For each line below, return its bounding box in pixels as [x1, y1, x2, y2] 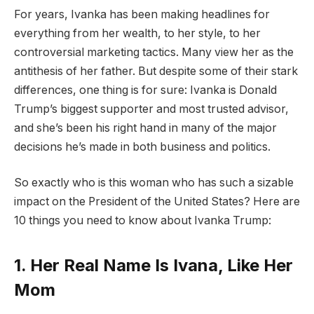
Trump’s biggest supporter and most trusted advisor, [14, 102, 289, 116]
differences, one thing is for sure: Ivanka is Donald [14, 83, 277, 97]
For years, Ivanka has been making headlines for [14, 7, 270, 21]
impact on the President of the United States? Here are [14, 195, 300, 209]
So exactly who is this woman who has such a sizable [14, 176, 294, 190]
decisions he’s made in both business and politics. [14, 139, 271, 153]
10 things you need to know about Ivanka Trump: [14, 214, 271, 228]
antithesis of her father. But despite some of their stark [14, 64, 298, 78]
